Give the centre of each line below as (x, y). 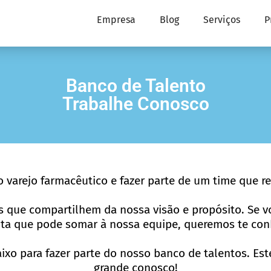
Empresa (116, 20)
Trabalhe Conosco (135, 104)
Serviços (222, 20)
